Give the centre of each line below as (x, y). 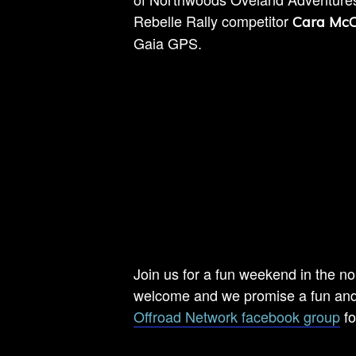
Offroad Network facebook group (237, 316)
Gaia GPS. (168, 43)
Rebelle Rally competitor (213, 21)
